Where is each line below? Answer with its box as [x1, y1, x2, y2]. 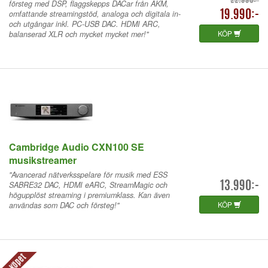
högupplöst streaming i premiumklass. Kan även [9, 189, 170, 200]
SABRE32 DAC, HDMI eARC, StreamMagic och [9, 179, 167, 190]
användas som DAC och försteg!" [9, 199, 119, 211]
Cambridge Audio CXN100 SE [9, 139, 144, 154]
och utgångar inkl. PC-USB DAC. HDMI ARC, [9, 18, 160, 29]
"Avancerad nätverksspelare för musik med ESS [9, 169, 167, 180]
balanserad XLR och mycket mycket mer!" [9, 28, 148, 39]
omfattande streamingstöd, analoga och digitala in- [9, 8, 181, 19]
